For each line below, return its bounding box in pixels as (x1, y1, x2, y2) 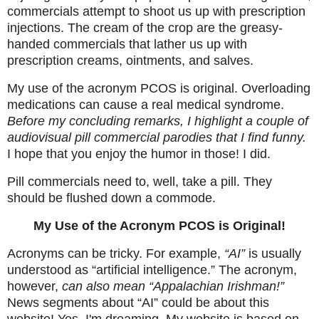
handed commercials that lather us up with (7, 37, 247, 52)
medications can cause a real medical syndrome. (7, 98, 284, 113)
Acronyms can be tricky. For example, (7, 246, 224, 261)
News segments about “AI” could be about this (7, 295, 269, 310)
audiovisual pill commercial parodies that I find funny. (7, 130, 306, 145)
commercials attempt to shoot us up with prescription (7, 4, 305, 19)
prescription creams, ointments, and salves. (7, 53, 253, 68)
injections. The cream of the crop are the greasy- (7, 21, 283, 36)
